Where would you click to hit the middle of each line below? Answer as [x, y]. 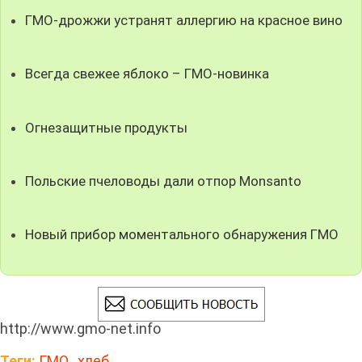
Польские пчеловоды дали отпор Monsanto [164, 181]
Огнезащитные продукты [107, 127]
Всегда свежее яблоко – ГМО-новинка [147, 74]
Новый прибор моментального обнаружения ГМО [182, 234]
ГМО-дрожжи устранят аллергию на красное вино [184, 21]
